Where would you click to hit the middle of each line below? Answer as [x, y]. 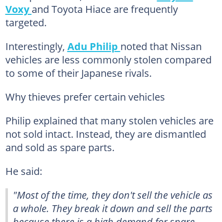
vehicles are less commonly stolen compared [108, 59]
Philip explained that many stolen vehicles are [109, 120]
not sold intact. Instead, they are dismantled [106, 134]
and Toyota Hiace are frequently [105, 9]
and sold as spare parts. [60, 147]
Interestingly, [36, 46]
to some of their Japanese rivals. [78, 73]
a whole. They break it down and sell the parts [113, 208]
